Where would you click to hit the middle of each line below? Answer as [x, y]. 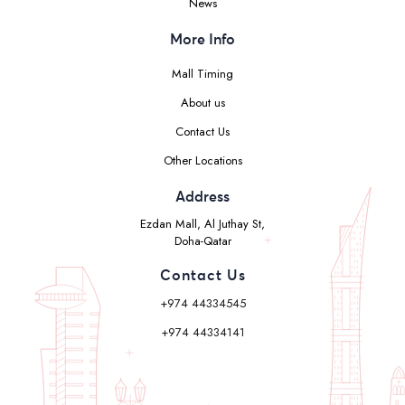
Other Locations [202, 160]
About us [202, 102]
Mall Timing [202, 73]
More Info [202, 39]
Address [202, 197]
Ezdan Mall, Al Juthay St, [202, 223]
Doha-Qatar [202, 240]
